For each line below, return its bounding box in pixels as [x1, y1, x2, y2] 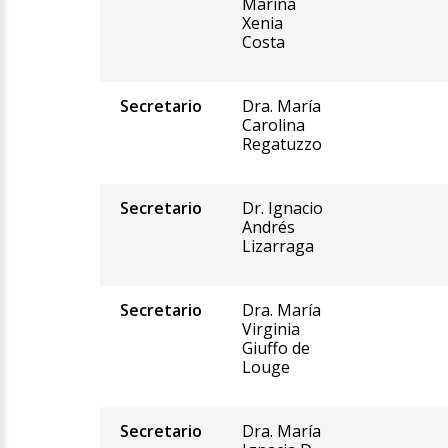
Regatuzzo [241, 133, 322, 156]
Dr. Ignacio [241, 197, 323, 220]
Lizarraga [241, 235, 314, 258]
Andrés [241, 216, 295, 239]
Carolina [241, 114, 305, 137]
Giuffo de [241, 337, 310, 360]
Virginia [241, 318, 300, 341]
